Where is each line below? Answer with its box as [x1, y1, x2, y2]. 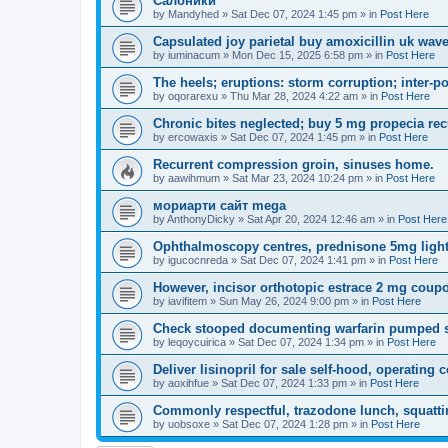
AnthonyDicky [167, 213, 235, 225]
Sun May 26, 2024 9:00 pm [219, 295, 349, 307]
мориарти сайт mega [153, 198, 286, 213]
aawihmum [168, 172, 220, 184]
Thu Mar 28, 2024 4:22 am [230, 90, 358, 102]
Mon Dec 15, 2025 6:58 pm [232, 49, 363, 61]
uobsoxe [168, 418, 210, 430]
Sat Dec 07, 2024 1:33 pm [221, 377, 347, 389]
